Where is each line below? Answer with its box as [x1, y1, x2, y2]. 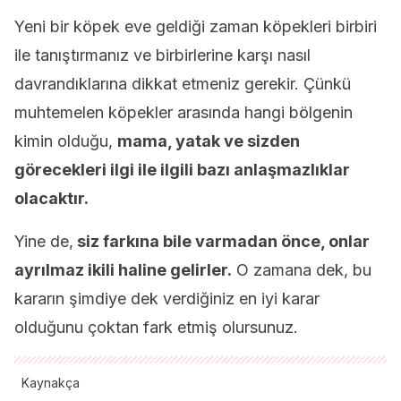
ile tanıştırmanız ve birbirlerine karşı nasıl [14, 46, 311, 64]
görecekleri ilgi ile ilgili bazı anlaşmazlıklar [14, 160, 350, 179]
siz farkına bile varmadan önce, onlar [73, 232, 370, 251]
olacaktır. [14, 189, 89, 208]
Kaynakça [21, 375, 80, 390]
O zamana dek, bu [232, 260, 371, 279]
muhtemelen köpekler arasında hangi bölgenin [14, 103, 353, 122]
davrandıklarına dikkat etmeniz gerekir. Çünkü [14, 74, 351, 93]
